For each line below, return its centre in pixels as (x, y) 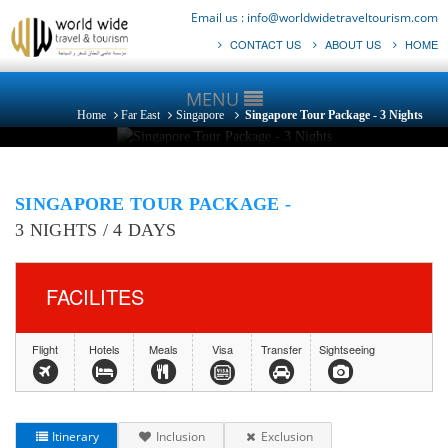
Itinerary (74, 436)
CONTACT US (263, 44)
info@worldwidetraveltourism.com (342, 17)
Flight (45, 349)
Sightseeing (347, 349)
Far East (141, 115)
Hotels (104, 349)
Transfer (281, 349)
